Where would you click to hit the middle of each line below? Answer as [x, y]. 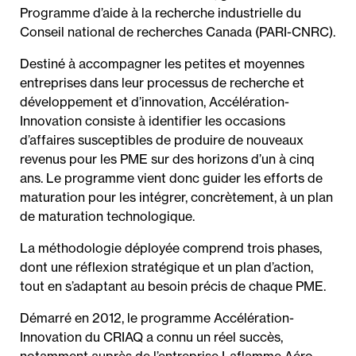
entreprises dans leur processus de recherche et [162, 83]
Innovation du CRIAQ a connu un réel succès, [151, 337]
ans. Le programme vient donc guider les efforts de [171, 178]
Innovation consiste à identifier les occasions [153, 121]
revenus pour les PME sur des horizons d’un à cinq [167, 159]
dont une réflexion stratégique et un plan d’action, [166, 267]
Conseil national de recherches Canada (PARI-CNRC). [178, 32]
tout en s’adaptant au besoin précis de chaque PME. [173, 286]
